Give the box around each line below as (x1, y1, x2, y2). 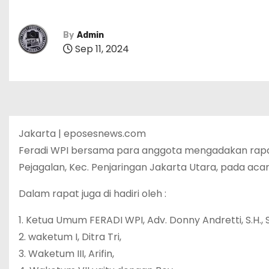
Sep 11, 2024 (73, 41, 129, 56)
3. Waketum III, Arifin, (19, 247, 114, 261)
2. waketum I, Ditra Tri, (19, 230, 121, 244)
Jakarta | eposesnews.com (19, 127, 146, 141)
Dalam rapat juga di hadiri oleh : (19, 187, 166, 201)
